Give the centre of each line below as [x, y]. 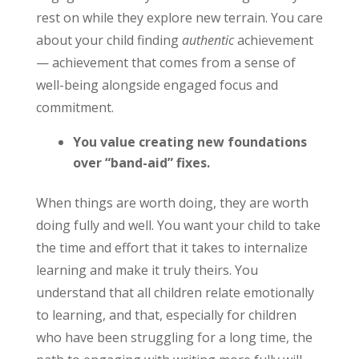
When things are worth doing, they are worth [172, 203]
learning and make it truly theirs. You [147, 270]
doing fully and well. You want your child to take [178, 225]
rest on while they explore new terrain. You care [179, 18]
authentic [208, 40]
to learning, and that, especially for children [166, 315]
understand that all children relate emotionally [175, 292]
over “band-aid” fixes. [141, 163]
